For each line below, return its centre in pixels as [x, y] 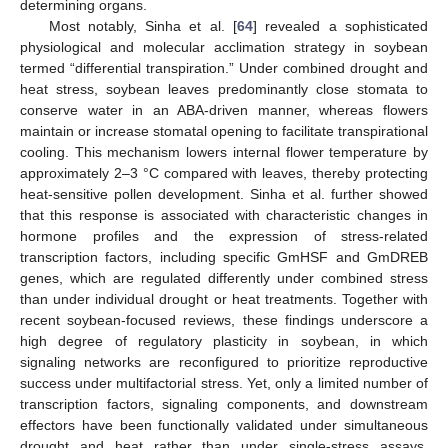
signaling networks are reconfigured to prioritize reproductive [224, 361]
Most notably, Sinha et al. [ [143, 25]
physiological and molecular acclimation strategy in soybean [224, 46]
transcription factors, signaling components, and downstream [224, 403]
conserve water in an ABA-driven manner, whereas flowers [224, 109]
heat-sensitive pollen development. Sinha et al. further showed [224, 193]
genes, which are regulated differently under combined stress [224, 277]
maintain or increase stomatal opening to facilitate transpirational [224, 130]
